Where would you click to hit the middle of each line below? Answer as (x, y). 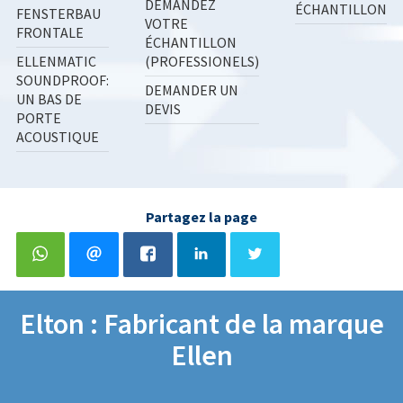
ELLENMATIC (56, 61)
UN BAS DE (49, 99)
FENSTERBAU (58, 13)
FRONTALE (50, 32)
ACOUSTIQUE (58, 137)
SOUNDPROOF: (63, 80)
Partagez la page (201, 217)
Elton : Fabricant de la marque (201, 324)
